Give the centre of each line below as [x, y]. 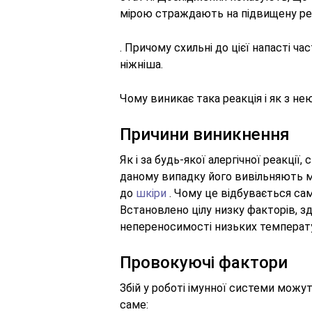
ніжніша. [141, 64]
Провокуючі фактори [204, 263]
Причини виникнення [205, 134]
